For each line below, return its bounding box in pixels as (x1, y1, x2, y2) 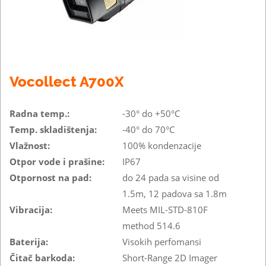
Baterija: (9, 235, 48, 248)
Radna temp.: (9, 107, 69, 119)
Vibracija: (9, 203, 52, 216)
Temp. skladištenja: (9, 123, 97, 135)
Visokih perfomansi (122, 235, 201, 248)
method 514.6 (122, 219, 180, 232)
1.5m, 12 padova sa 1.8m (122, 187, 227, 199)
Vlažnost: (9, 139, 50, 151)
